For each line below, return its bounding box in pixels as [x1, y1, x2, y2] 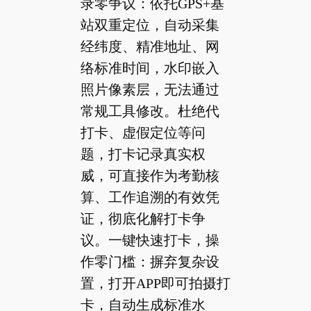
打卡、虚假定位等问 [80, 124, 205, 140]
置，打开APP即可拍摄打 [80, 275, 230, 291]
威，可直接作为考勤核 [80, 167, 219, 183]
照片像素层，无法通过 [80, 81, 219, 97]
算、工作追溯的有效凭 [80, 189, 219, 205]
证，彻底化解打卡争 [80, 210, 205, 226]
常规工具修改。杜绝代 [80, 103, 219, 119]
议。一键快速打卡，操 [80, 232, 219, 248]
